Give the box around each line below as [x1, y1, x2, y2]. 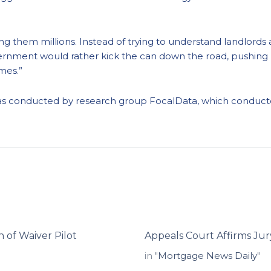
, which [197, 95, 231, 106]
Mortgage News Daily [158, 250, 257, 261]
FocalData [149, 95, 197, 106]
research [76, 95, 116, 106]
